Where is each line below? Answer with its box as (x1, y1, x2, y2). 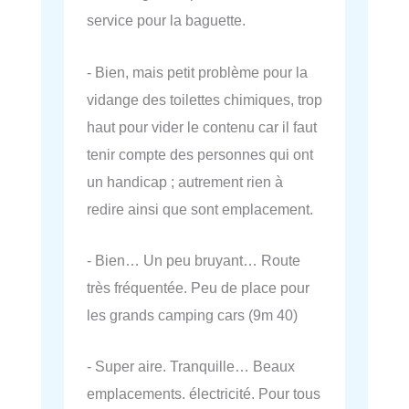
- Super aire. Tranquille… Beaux (87, 358, 295, 374)
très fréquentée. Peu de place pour (87, 278, 309, 296)
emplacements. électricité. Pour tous (87, 385, 320, 402)
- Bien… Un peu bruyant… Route (87, 251, 300, 268)
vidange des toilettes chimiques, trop (87, 90, 322, 108)
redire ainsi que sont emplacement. (87, 200, 313, 217)
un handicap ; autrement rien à (87, 173, 283, 190)
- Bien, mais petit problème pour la (87, 63, 308, 80)
